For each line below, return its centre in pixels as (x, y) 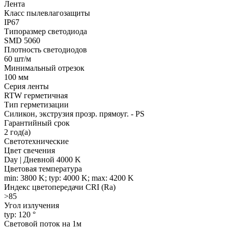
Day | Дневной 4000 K (42, 159)
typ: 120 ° (20, 214)
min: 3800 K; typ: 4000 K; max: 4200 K (69, 178)
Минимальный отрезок (44, 68)
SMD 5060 (22, 40)
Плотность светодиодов (46, 49)
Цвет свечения (30, 150)
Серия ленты (26, 86)
